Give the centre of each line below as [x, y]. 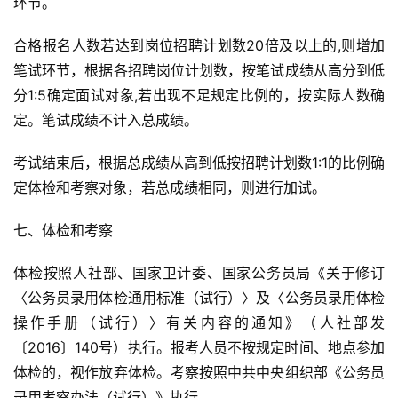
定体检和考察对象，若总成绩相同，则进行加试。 [170, 187]
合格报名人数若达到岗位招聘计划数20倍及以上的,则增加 [199, 45]
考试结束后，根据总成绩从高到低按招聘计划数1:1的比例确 [199, 163]
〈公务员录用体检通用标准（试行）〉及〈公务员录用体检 [199, 298]
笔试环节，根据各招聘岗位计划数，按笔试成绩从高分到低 [199, 70]
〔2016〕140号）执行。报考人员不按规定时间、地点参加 [199, 347]
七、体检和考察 [63, 230]
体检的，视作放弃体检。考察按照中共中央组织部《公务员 [199, 372]
